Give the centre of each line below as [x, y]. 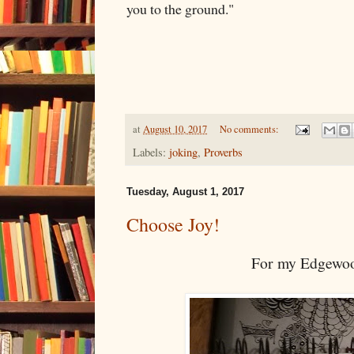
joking [183, 153]
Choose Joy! [173, 225]
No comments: [250, 129]
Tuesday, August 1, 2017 [185, 192]
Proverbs [223, 153]
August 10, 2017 [175, 129]
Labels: [151, 153]
